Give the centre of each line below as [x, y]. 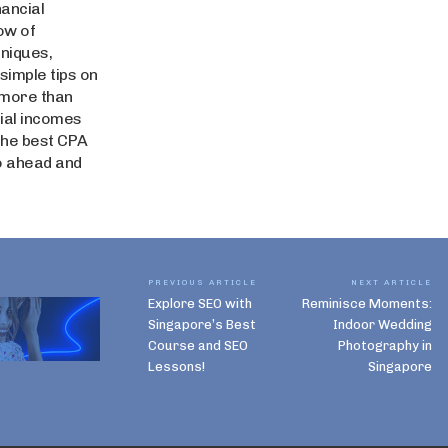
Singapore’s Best [202, 324]
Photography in [384, 345]
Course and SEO [198, 345]
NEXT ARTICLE [391, 282]
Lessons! [176, 366]
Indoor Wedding [382, 324]
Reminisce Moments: [366, 303]
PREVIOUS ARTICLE [202, 282]
